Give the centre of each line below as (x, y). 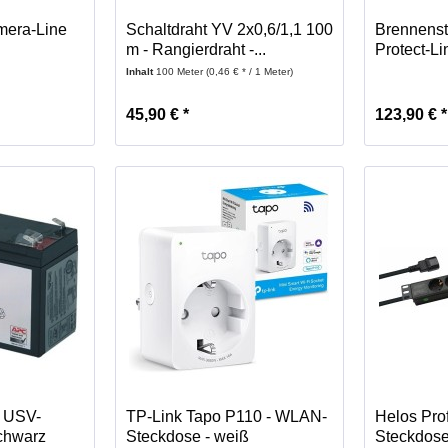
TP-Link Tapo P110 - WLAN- (226, 417)
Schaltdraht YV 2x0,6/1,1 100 (229, 30)
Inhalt (140, 72)
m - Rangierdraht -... (195, 50)
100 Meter (180, 72)
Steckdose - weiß (187, 437)
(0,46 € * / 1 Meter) (249, 72)
